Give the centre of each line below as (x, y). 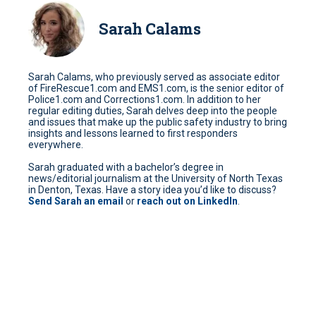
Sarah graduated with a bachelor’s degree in (126, 168)
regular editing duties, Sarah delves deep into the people (153, 111)
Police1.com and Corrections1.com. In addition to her (145, 100)
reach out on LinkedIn (187, 201)
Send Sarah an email (76, 201)
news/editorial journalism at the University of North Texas (156, 179)
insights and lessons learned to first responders (133, 134)
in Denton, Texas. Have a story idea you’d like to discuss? (152, 190)
